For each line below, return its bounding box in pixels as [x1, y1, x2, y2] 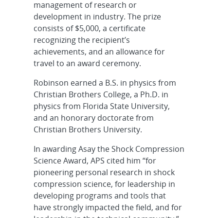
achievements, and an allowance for [33, 46, 165, 57]
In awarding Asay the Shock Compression [33, 143, 184, 154]
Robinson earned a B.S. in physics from [33, 77, 176, 88]
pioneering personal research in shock [33, 166, 175, 178]
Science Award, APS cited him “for [33, 155, 156, 166]
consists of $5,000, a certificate [33, 22, 145, 34]
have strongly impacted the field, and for [33, 201, 182, 213]
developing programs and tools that [33, 190, 166, 201]
